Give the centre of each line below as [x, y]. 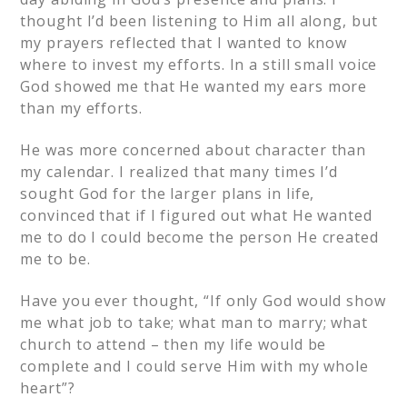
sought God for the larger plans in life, [168, 194]
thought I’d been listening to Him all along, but [199, 21]
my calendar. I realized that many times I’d [179, 172]
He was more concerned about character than [194, 150]
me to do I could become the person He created [199, 237]
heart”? [48, 388]
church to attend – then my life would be [174, 344]
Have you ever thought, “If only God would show [203, 301]
